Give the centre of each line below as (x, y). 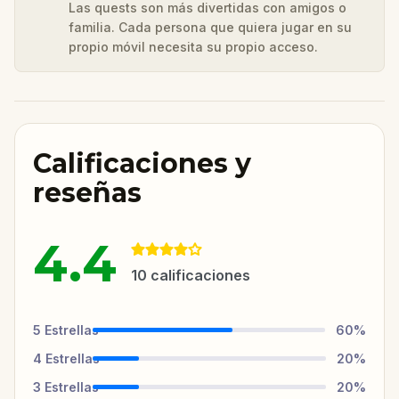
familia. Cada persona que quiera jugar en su (210, 27)
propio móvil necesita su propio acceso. (193, 46)
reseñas (87, 192)
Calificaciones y (142, 163)
